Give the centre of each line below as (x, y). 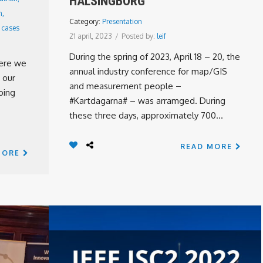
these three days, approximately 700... (146, 115)
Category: (86, 21)
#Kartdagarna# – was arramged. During (147, 101)
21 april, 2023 (91, 36)
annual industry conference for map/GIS (148, 71)
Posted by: (139, 36)
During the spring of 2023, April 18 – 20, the (155, 57)
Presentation (122, 21)
